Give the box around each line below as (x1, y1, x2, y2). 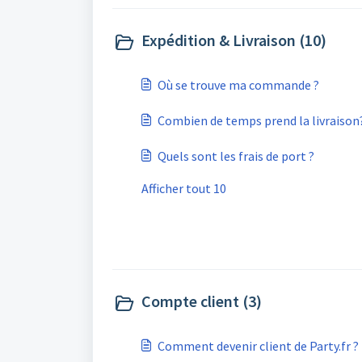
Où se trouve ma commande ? (158, 77, 319, 93)
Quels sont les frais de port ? (158, 148, 314, 164)
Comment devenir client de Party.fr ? (158, 338, 359, 354)
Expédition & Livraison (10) (141, 30, 326, 50)
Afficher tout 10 (141, 180, 226, 196)
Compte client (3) (141, 291, 262, 311)
